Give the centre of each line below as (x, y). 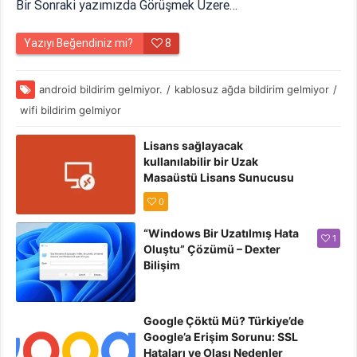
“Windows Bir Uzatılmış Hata (222, 233)
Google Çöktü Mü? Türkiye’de (224, 320)
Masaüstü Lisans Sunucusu (219, 177)
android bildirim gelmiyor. (101, 89)
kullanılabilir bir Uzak (201, 161)
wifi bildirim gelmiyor (71, 110)
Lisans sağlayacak (194, 145)
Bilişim (162, 265)
